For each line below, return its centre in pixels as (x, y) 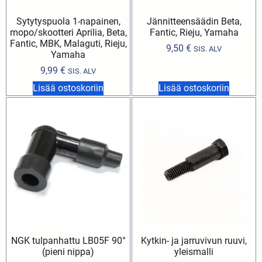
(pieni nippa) (68, 251)
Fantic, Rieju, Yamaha (194, 32)
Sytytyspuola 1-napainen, (68, 21)
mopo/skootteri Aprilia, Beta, (68, 32)
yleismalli (194, 251)
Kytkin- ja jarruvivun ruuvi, (194, 240)
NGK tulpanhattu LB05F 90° (68, 240)
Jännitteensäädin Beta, (194, 21)
